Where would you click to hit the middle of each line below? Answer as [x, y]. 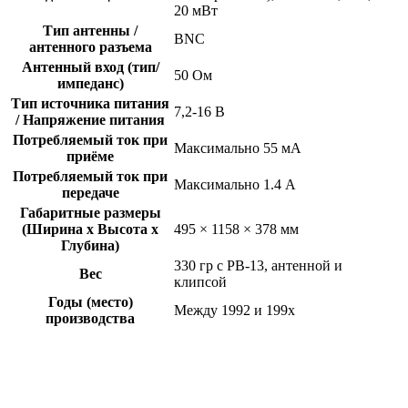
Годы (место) [90, 302]
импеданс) [90, 84]
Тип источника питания [90, 104]
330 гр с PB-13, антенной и [258, 266]
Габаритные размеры [90, 213]
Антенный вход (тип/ [90, 67]
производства [90, 319]
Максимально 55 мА [238, 148]
